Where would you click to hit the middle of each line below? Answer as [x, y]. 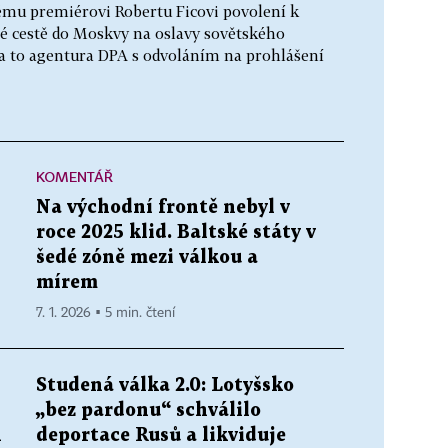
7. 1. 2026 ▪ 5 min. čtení [105, 312]
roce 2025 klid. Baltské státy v [176, 232]
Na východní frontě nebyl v [163, 207]
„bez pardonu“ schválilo [148, 410]
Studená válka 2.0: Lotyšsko [165, 385]
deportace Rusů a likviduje [161, 435]
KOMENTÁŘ [74, 176]
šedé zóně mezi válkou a [147, 257]
